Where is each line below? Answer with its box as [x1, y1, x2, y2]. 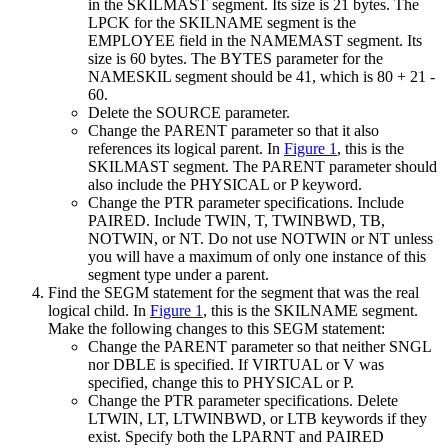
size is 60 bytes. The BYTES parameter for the [88, 49, 383, 67]
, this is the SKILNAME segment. [203, 301, 418, 319]
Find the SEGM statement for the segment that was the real [48, 283, 419, 301]
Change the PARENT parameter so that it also [88, 121, 379, 139]
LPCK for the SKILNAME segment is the [88, 13, 356, 31]
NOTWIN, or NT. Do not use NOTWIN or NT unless [88, 229, 433, 247]
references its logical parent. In [88, 139, 284, 157]
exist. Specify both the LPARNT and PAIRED [88, 427, 384, 445]
